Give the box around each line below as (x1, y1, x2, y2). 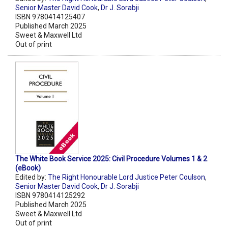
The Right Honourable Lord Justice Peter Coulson (48, 173, 205, 181)
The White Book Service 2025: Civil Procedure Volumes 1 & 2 (15, 154, 207, 163)
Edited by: (15, 173, 48, 181)
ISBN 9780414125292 (15, 191, 85, 199)
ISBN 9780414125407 (15, 12, 85, 21)
